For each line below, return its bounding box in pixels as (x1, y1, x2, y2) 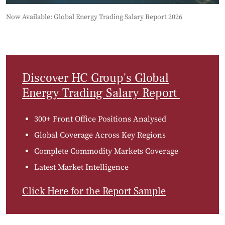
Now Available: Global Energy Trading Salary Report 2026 (6, 12, 182, 22)
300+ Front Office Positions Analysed (34, 114, 166, 124)
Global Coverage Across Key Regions (34, 130, 166, 140)
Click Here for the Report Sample (22, 184, 166, 198)
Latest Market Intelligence (34, 162, 129, 172)
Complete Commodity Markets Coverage (34, 146, 178, 156)
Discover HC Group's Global (22, 70, 169, 86)
